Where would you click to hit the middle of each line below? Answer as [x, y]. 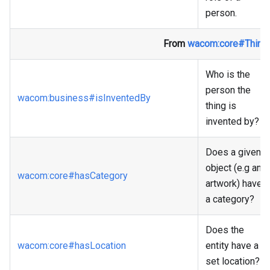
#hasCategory [98, 176]
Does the [225, 230]
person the [228, 90]
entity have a [232, 246]
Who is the [228, 75]
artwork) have [234, 184]
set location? [233, 262]
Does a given [233, 152]
